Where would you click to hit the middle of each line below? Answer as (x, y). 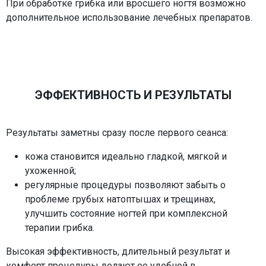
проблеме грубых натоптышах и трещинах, (120, 199)
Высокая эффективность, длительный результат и (118, 251)
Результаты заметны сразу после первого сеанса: (117, 132)
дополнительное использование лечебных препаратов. (129, 17)
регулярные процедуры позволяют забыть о (125, 185)
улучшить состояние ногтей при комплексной (126, 213)
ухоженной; (50, 170)
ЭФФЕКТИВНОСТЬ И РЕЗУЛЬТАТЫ (133, 95)
